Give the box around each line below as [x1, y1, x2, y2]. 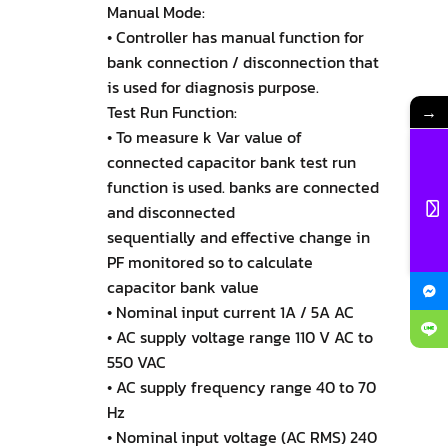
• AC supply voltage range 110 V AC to [106, 325, 373, 350]
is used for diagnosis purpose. [106, 75, 319, 100]
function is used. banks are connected [106, 175, 379, 200]
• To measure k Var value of [106, 125, 302, 150]
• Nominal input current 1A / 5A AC [106, 300, 354, 325]
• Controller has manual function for [106, 25, 364, 50]
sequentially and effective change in [106, 225, 370, 250]
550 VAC [106, 350, 166, 375]
